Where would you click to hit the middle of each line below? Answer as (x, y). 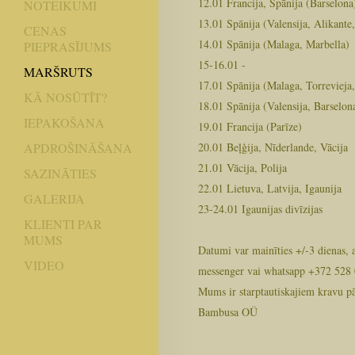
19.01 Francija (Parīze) (250, 126)
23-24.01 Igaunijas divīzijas (260, 208)
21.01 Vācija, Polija (242, 167)
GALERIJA (54, 198)
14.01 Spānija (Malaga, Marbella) (274, 44)
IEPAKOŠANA (64, 122)
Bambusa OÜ (228, 311)
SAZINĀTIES (60, 173)
